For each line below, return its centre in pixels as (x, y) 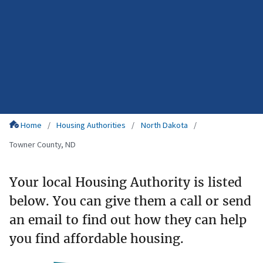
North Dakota (164, 125)
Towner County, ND (43, 145)
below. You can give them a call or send (130, 201)
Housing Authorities (91, 125)
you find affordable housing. (97, 238)
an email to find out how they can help (128, 220)
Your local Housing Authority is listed (126, 182)
